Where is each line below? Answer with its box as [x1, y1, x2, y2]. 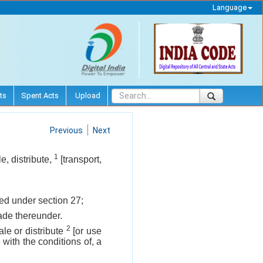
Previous [50, 125, 83, 135]
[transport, [58, 154, 102, 164]
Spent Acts [21, 90, 59, 100]
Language [212, 3, 247, 12]
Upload [73, 90, 100, 100]
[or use [70, 225, 102, 236]
